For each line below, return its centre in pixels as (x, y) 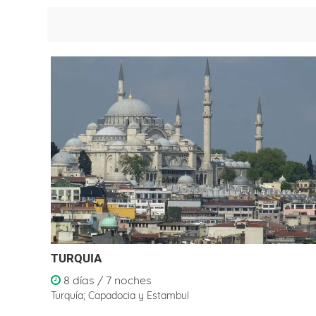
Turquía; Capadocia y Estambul (120, 296)
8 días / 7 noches (106, 280)
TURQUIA (76, 258)
